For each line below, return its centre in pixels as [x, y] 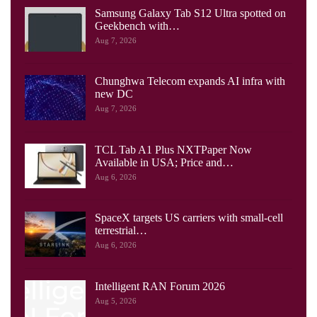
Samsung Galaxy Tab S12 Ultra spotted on [190, 13]
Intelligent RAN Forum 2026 [160, 287]
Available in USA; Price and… [164, 162]
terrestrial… [121, 231]
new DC [114, 94]
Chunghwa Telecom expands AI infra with [190, 81]
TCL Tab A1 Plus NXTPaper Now [173, 149]
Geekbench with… [137, 25]
